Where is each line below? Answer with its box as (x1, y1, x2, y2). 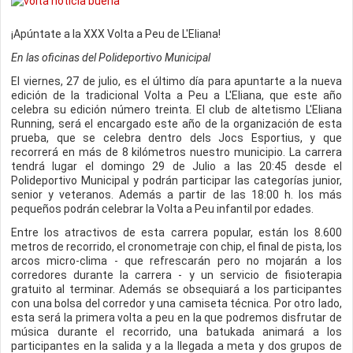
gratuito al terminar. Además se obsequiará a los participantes (11, 283, 342, 295)
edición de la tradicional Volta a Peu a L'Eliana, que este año (11, 89, 342, 102)
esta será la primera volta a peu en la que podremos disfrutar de (11, 311, 342, 324)
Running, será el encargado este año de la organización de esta (11, 117, 342, 130)
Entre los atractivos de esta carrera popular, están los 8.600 (11, 226, 342, 239)
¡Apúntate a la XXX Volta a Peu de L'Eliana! (11, 28, 221, 40)
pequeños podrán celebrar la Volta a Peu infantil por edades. (11, 203, 314, 215)
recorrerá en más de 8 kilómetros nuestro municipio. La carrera (11, 146, 342, 158)
